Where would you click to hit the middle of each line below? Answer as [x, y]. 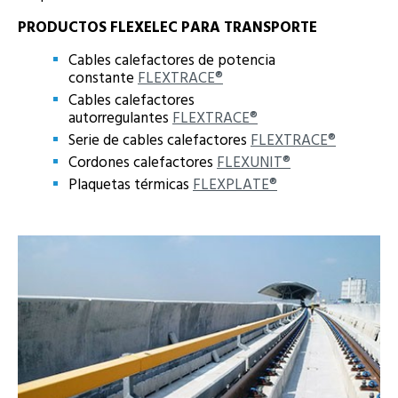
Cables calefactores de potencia [172, 60]
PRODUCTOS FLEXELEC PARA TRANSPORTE [167, 27]
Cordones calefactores [143, 162]
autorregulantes [120, 117]
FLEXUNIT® [254, 162]
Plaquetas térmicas [131, 184]
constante [103, 77]
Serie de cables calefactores [159, 139]
